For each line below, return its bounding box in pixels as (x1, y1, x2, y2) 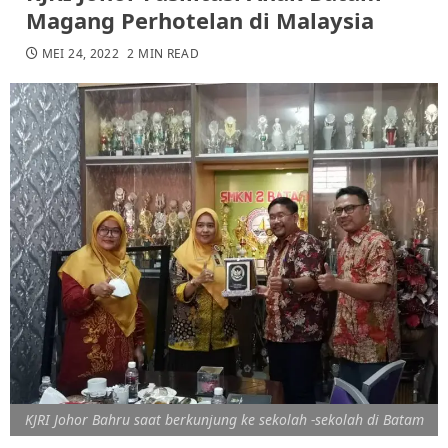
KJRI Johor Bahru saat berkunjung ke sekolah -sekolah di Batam (24, 409, 424, 429)
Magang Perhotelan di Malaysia (26, 4, 374, 35)
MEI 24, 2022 (41, 44, 120, 62)
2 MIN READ (127, 44, 200, 62)
